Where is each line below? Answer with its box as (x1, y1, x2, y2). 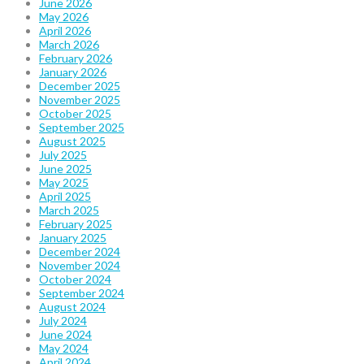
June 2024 (39, 327, 92, 342)
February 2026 (39, 51, 112, 66)
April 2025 (39, 189, 91, 204)
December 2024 (39, 245, 120, 259)
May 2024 (39, 341, 89, 356)
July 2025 (39, 148, 87, 162)
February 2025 (39, 217, 112, 232)
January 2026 (39, 65, 106, 80)
